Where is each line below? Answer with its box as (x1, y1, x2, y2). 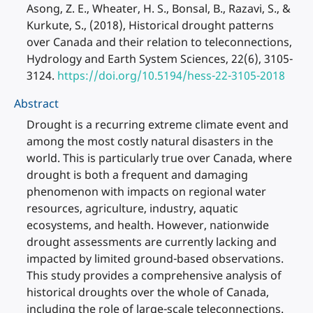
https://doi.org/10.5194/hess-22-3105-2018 (57, 68, 285, 83)
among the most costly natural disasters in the (27, 133, 273, 149)
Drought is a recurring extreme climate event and (27, 117, 289, 132)
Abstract (14, 96, 59, 111)
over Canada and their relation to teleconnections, (27, 34, 292, 50)
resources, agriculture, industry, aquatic (27, 201, 238, 216)
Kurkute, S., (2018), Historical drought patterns (27, 17, 274, 33)
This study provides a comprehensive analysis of (27, 268, 282, 283)
